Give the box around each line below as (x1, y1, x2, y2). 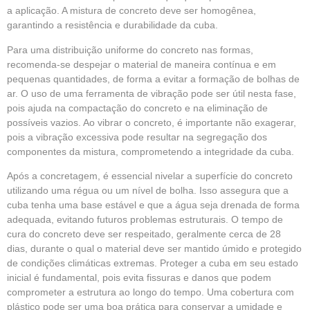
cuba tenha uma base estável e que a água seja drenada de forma (7, 199, 300, 211)
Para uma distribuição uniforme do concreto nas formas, (7, 44, 253, 55)
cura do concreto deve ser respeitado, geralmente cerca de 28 (7, 228, 281, 240)
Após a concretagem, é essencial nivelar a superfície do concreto (7, 170, 293, 182)
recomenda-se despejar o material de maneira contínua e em (7, 58, 276, 70)
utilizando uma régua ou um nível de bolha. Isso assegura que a (7, 185, 289, 197)
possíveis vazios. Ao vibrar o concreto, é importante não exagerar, (7, 116, 296, 128)
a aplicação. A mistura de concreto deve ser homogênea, (7, 5, 256, 17)
